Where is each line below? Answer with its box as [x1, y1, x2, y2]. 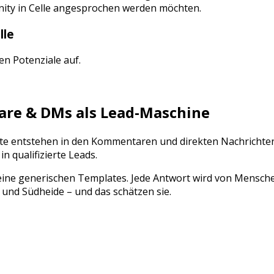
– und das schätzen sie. [64, 185, 171, 199]
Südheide [22, 185, 64, 199]
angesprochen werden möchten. [51, 1, 201, 15]
